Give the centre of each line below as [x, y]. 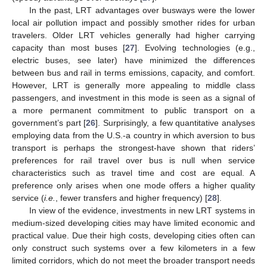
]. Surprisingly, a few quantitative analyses [176, 123]
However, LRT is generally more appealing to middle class [133, 86]
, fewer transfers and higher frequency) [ [131, 198]
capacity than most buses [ [69, 48]
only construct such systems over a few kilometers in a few [133, 248]
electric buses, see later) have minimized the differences [133, 60]
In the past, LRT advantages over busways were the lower [142, 10]
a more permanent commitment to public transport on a [133, 111]
